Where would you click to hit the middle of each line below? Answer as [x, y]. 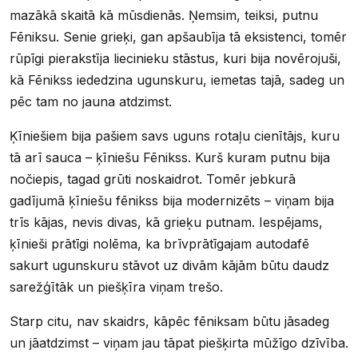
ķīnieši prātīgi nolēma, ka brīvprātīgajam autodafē [159, 243]
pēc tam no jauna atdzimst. [91, 101]
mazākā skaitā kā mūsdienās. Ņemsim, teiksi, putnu [164, 15]
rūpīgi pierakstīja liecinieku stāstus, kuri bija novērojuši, [175, 58]
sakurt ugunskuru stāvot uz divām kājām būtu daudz [169, 265]
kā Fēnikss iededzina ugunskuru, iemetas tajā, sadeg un [177, 80]
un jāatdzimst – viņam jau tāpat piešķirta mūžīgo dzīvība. [179, 342]
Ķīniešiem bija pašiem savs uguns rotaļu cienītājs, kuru [175, 135]
